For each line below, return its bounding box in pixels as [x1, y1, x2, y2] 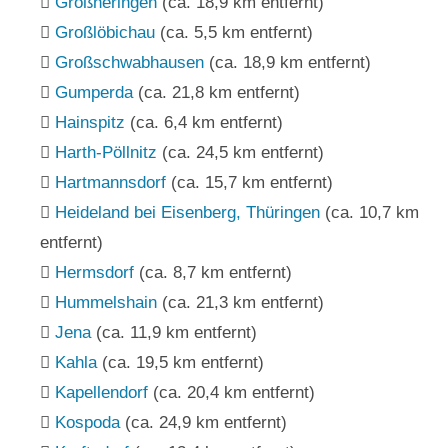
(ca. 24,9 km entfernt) [120, 412, 287, 432]
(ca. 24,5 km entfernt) [157, 142, 324, 162]
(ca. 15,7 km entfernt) [166, 172, 333, 192]
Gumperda [55, 82, 133, 102]
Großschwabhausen [55, 52, 204, 72]
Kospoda [55, 412, 120, 432]
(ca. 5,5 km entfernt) [155, 22, 313, 42]
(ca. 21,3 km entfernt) [157, 292, 324, 312]
